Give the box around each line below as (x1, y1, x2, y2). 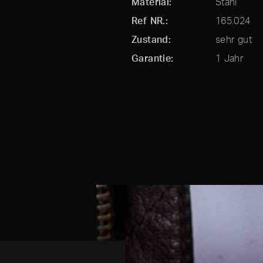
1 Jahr (215, 52, 244, 64)
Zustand (131, 33, 168, 45)
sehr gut (215, 33, 252, 45)
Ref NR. (131, 15, 166, 26)
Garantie (131, 52, 171, 64)
